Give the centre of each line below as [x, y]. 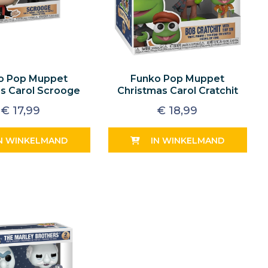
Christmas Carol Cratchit [177, 91]
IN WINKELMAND [188, 140]
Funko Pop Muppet [178, 79]
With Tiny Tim [177, 103]
